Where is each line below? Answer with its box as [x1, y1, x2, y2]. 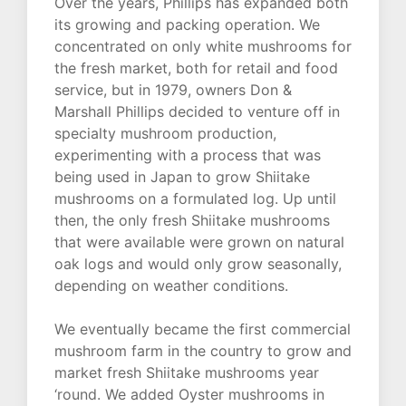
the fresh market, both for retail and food [54, 59, 338, 78]
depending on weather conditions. [54, 276, 288, 295]
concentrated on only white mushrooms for [54, 37, 352, 56]
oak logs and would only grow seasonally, [54, 255, 342, 274]
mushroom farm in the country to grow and [54, 342, 352, 361]
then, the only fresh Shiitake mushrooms [54, 211, 330, 230]
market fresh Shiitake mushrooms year [54, 363, 319, 382]
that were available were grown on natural [54, 233, 344, 252]
